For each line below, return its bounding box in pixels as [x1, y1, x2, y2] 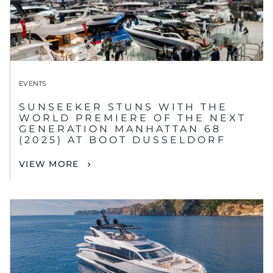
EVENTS [19, 79, 47, 88]
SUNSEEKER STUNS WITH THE [19, 101, 228, 113]
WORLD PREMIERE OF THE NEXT [19, 112, 246, 124]
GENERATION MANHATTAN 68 [19, 122, 221, 135]
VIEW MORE [19, 158, 79, 169]
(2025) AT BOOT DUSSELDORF [19, 133, 226, 146]
